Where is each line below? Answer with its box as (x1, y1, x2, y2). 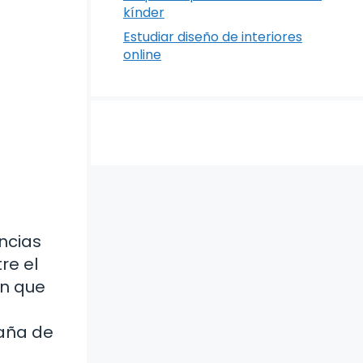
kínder (123, 3, 164, 22)
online (123, 45, 161, 64)
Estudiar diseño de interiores (123, 28, 302, 46)
